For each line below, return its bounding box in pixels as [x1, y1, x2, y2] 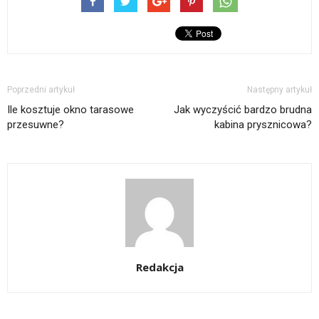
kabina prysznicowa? [214, 118, 312, 132]
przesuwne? [7, 118, 64, 132]
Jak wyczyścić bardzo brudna [174, 103, 312, 117]
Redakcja [135, 260, 184, 275]
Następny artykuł [247, 85, 312, 95]
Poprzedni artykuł [7, 85, 75, 95]
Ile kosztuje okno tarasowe [7, 103, 134, 117]
